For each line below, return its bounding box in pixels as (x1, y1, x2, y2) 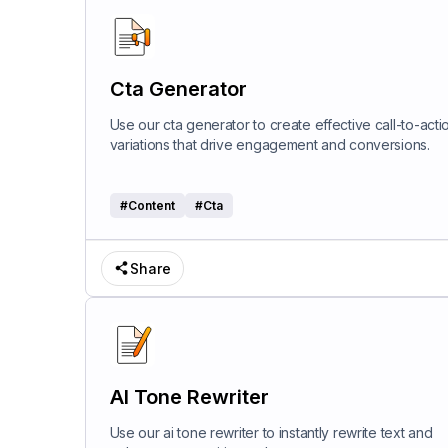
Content (127, 198, 175, 214)
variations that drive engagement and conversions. (109, 135, 430, 153)
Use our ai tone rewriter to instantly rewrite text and (109, 423, 433, 441)
